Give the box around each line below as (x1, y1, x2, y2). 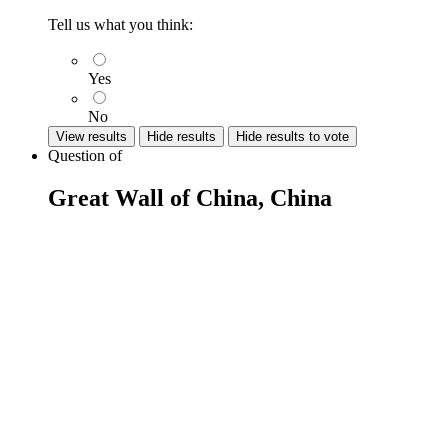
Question (48, 147, 109, 164)
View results (56, 129, 127, 144)
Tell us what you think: (48, 16, 193, 33)
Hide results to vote (236, 129, 349, 144)
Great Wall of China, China (48, 184, 332, 211)
